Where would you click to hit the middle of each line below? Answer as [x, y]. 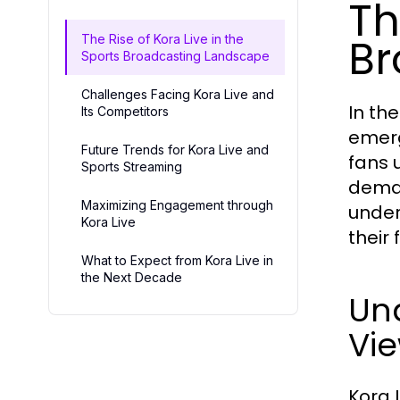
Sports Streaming [132, 167]
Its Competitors [125, 111]
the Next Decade [132, 277]
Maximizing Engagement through [177, 205]
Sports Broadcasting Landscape [175, 56]
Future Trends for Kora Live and [175, 150]
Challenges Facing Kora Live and [178, 94]
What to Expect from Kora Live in [177, 260]
